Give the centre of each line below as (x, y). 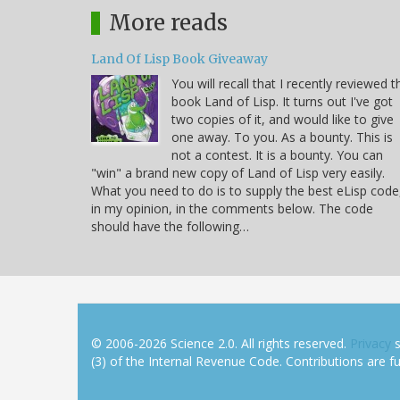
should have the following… (170, 226)
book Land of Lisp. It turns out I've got (282, 101)
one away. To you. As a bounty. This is (282, 137)
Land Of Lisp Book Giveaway (179, 58)
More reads (168, 22)
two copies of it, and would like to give (283, 119)
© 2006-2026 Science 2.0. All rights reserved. (221, 343)
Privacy (371, 343)
